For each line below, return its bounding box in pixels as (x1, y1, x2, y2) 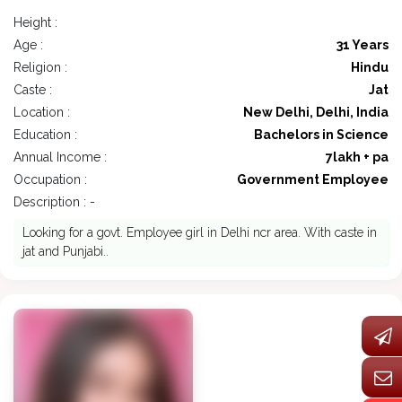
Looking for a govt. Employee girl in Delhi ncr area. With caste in (22, 225, 377, 240)
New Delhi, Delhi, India (243, 105, 389, 120)
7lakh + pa (326, 150, 389, 165)
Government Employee (237, 172, 389, 188)
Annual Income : (13, 150, 107, 165)
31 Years (336, 38, 389, 53)
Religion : (13, 60, 67, 75)
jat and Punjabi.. (22, 244, 109, 259)
